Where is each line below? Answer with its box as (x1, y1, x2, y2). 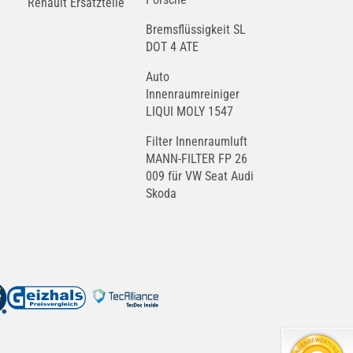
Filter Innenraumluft (146, 134, 248, 149)
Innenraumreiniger (146, 87, 240, 102)
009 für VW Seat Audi (146, 169, 255, 184)
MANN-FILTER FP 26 (146, 151, 248, 166)
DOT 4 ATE (146, 39, 199, 54)
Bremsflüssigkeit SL (146, 22, 247, 37)
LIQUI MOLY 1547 (146, 104, 234, 119)
